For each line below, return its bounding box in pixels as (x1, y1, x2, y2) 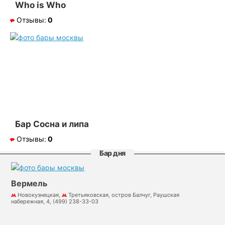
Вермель (11, 178, 48, 188)
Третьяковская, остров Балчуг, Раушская (68, 191, 180, 198)
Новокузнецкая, (18, 191, 62, 198)
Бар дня (99, 148, 126, 157)
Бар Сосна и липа (15, 119, 89, 129)
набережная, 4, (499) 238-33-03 (11, 197, 99, 205)
